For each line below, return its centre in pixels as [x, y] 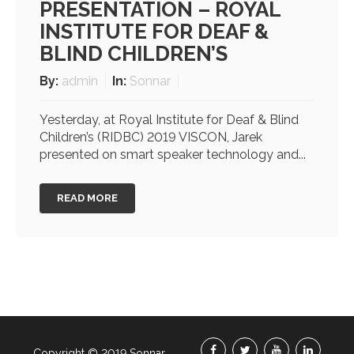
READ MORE [87, 198]
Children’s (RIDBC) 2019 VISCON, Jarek [151, 137]
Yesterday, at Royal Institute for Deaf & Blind [169, 120]
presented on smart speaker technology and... [173, 154]
